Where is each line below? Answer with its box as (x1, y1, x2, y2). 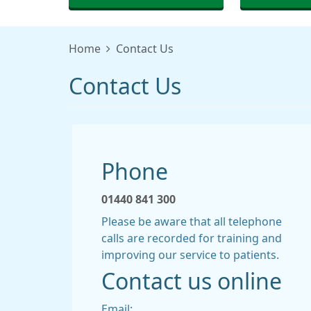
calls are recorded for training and (101, 233, 282, 244)
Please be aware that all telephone (101, 216, 282, 227)
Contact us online (101, 271, 282, 293)
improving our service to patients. (101, 249, 279, 260)
